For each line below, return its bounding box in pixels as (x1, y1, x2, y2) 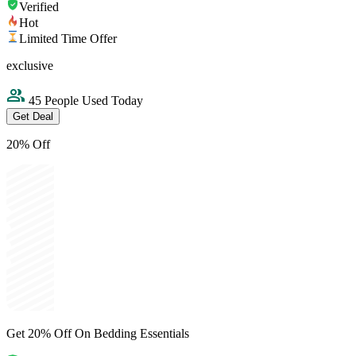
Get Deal (13, 110, 53, 123)
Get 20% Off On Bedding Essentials (6, 327, 189, 341)
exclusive (6, 59, 53, 73)
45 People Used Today (25, 94, 143, 108)
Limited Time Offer (19, 32, 117, 46)
